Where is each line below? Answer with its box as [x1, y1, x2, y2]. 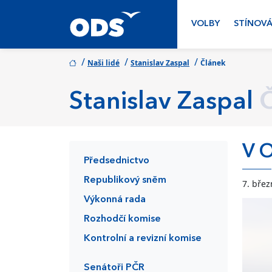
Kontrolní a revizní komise [84, 234, 202, 243]
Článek [200, 58, 225, 68]
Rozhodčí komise [84, 214, 161, 224]
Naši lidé [87, 58, 120, 68]
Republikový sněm [84, 175, 166, 185]
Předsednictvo [84, 156, 149, 166]
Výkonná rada [84, 195, 146, 205]
